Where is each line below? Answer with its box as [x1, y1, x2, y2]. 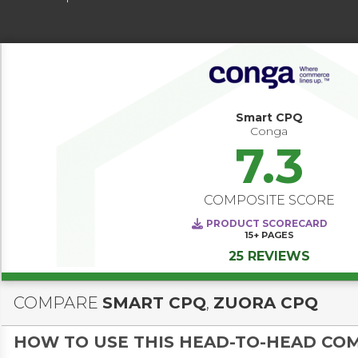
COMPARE [14, 293, 102, 313]
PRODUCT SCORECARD [206, 217, 328, 230]
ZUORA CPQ [213, 293, 318, 313]
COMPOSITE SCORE [203, 193, 335, 209]
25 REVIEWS [228, 249, 310, 265]
